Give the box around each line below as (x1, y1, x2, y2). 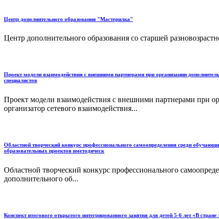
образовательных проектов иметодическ (4, 148, 104, 154)
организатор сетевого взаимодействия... (4, 104, 137, 113)
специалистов (4, 77, 37, 84)
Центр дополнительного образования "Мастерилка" (4, 16, 133, 22)
